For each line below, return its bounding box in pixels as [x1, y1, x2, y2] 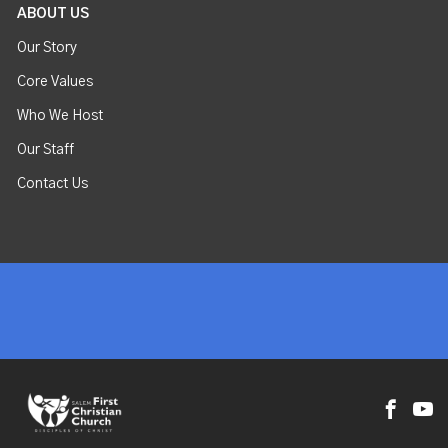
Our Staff [17, 142, 75, 157]
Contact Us [17, 176, 89, 191]
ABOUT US [17, 6, 90, 21]
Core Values [17, 74, 94, 89]
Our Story [17, 40, 78, 55]
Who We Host [17, 108, 104, 123]
